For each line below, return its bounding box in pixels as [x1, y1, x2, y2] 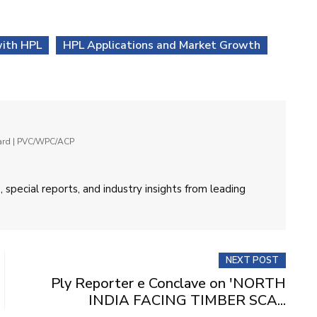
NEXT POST [226, 253, 279, 267]
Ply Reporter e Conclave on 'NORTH [51, 273, 286, 293]
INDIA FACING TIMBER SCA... [88, 290, 286, 310]
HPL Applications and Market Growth [63, 37, 260, 53]
